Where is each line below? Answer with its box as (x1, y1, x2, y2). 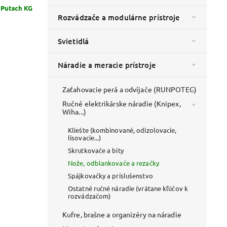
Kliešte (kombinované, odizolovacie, (68, 126, 177, 135)
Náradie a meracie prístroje (58, 60, 156, 70)
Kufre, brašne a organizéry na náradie (62, 210, 181, 219)
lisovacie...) (68, 133, 101, 142)
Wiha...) (62, 107, 86, 117)
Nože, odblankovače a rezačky (68, 159, 159, 168)
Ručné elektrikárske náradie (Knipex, (62, 99, 181, 108)
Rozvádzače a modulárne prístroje (58, 12, 180, 23)
